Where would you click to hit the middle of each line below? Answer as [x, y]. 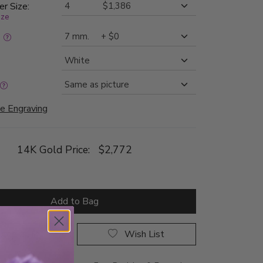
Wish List [157, 235]
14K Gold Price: [58, 150]
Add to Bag [74, 202]
